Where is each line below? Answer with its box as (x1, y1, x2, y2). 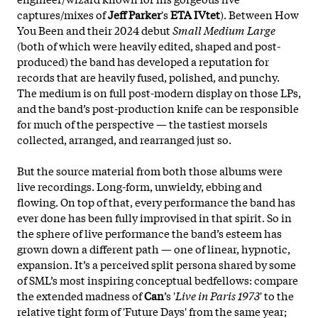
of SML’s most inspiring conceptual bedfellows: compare (17, 271, 298, 287)
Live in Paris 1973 (175, 287, 260, 303)
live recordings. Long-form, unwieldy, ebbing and (17, 177, 262, 194)
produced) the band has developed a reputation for (17, 53, 269, 69)
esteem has (224, 224, 282, 241)
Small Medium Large (172, 21, 275, 38)
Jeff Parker (106, 6, 161, 22)
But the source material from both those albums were (17, 162, 283, 178)
